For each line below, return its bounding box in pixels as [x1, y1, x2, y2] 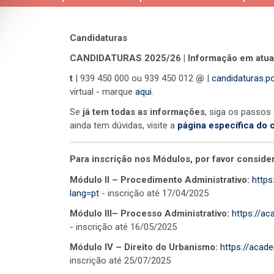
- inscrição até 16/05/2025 [70, 221, 177, 232]
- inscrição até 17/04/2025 [99, 187, 209, 199]
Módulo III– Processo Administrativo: [70, 207, 232, 219]
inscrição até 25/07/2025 [70, 254, 171, 266]
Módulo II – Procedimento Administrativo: [70, 174, 252, 185]
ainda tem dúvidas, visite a [70, 120, 177, 131]
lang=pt [70, 187, 99, 199]
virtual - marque [70, 86, 135, 98]
